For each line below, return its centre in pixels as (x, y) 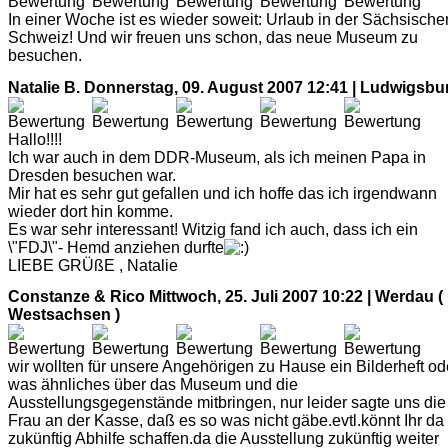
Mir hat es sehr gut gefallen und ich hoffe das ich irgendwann (222, 193)
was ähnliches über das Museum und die (153, 385)
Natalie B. (44, 87)
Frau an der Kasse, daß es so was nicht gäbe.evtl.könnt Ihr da (226, 421)
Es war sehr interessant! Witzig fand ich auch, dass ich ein (213, 229)
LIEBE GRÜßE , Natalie (93, 265)
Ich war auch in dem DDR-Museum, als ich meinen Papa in (217, 157)
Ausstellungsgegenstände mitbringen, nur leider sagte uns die (227, 403)
